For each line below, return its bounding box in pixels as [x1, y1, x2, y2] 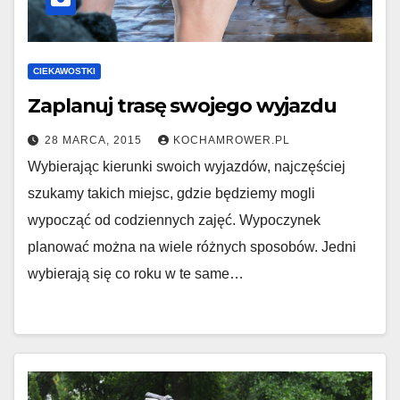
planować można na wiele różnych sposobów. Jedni [28, 239, 356, 254]
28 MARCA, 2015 [45, 134, 146, 146]
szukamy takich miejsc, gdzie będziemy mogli [28, 186, 315, 201]
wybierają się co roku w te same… [28, 266, 244, 281]
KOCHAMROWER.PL [173, 134, 290, 146]
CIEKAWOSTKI [33, 66, 96, 76]
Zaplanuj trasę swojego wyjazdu [28, 94, 337, 118]
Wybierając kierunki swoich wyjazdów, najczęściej [28, 159, 346, 174]
